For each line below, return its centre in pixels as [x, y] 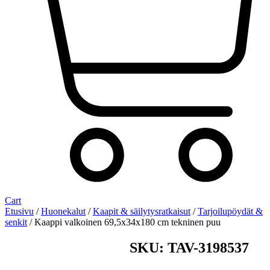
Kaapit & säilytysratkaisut [142, 212]
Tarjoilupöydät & [230, 212]
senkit [16, 222]
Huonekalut [63, 212]
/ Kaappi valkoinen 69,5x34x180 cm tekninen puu [124, 222]
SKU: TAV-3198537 [190, 248]
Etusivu [19, 212]
